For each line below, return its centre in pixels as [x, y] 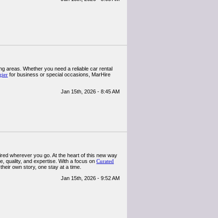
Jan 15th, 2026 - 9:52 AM [90, 178]
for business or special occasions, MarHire [59, 74]
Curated [105, 161]
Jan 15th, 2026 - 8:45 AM [90, 91]
